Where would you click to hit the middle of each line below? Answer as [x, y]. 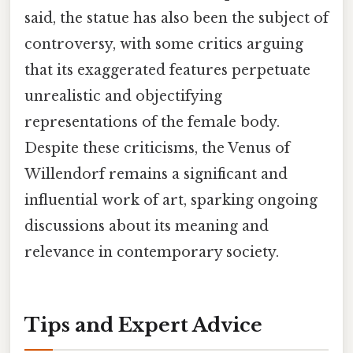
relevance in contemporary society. [152, 253]
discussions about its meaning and [147, 227]
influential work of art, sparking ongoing [171, 201]
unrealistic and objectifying [123, 97]
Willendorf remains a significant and [156, 175]
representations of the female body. [152, 123]
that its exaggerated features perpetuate [167, 71]
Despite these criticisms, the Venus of [157, 149]
